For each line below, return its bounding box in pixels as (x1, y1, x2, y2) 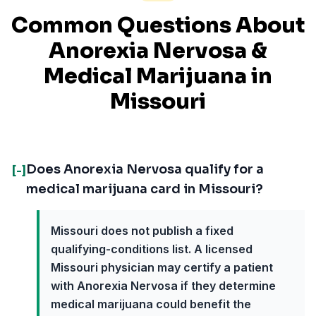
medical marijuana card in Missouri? (26, 181, 263, 197)
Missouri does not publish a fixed (51, 224, 233, 238)
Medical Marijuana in (44, 63, 272, 90)
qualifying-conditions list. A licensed (51, 242, 253, 256)
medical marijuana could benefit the (51, 297, 251, 311)
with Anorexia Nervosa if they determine (51, 279, 276, 293)
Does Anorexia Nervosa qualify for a (26, 162, 264, 177)
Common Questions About (11, 12, 305, 39)
